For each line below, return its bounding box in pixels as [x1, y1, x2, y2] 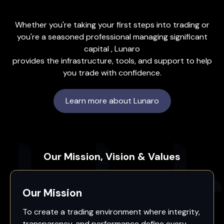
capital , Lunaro [84, 43, 140, 54]
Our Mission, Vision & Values [43, 149, 180, 163]
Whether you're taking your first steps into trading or [14, 19, 209, 30]
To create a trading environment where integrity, [22, 206, 200, 217]
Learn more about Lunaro [65, 95, 159, 106]
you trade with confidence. [62, 67, 161, 78]
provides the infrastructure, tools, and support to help [12, 55, 212, 66]
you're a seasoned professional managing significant [16, 31, 207, 42]
